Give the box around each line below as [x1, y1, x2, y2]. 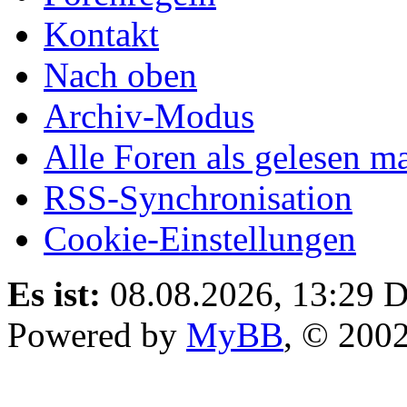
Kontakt [44, 14, 159, 54]
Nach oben [44, 55, 197, 94]
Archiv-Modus [44, 95, 254, 135]
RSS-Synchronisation [44, 177, 352, 217]
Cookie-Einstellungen [44, 218, 356, 258]
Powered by [7, 314, 186, 354]
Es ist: [7, 273, 101, 313]
